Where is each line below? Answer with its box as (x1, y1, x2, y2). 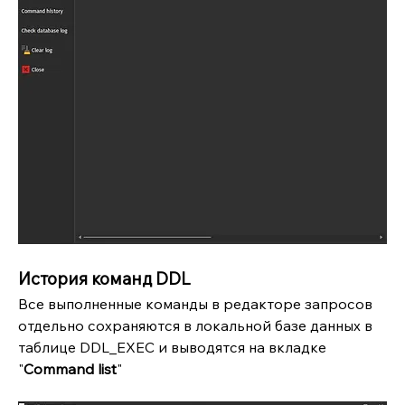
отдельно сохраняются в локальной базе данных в (18, 316, 372, 334)
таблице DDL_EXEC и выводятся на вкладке (18, 337, 326, 356)
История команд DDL (18, 267, 191, 289)
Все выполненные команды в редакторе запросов (18, 294, 372, 313)
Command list (24, 359, 117, 378)
